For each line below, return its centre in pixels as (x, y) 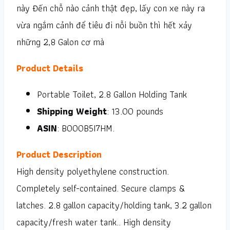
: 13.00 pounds (135, 111)
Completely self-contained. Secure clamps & (101, 188)
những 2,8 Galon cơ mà (60, 42)
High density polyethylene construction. (93, 171)
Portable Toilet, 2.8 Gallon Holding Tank (112, 94)
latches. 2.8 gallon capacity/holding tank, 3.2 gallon (114, 205)
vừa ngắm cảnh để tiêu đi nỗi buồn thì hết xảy (104, 25)
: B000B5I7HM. (86, 128)
